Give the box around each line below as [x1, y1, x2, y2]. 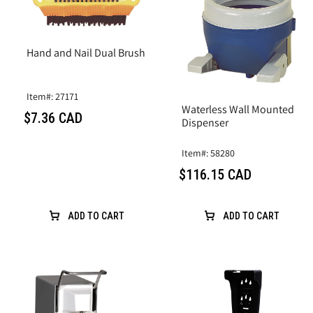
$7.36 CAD [24, 109, 82, 126]
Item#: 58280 [182, 146, 235, 159]
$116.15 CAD [179, 166, 252, 183]
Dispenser [182, 115, 228, 130]
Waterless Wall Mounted [182, 101, 294, 117]
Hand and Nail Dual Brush [27, 45, 145, 60]
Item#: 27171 [27, 89, 78, 103]
